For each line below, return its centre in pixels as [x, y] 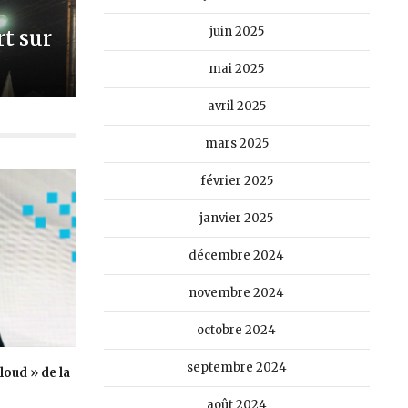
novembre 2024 [237, 293]
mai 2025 [237, 69]
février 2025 [236, 181]
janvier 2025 [237, 218]
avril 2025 [236, 106]
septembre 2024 [236, 367]
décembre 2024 [237, 255]
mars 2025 [236, 143]
